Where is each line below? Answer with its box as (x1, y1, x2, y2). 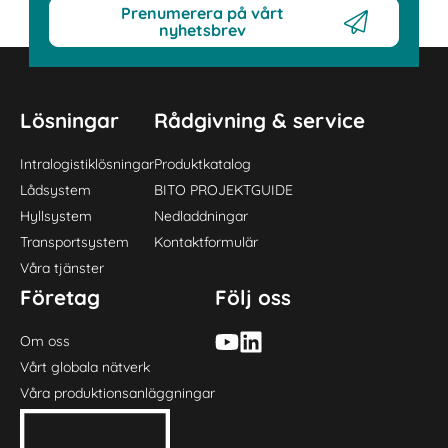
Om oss (20, 332, 71, 351)
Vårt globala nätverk (20, 358, 151, 377)
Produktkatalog (154, 155, 252, 174)
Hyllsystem (20, 207, 93, 226)
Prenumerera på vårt (120, 2, 284, 23)
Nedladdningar (154, 207, 249, 226)
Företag (20, 284, 101, 311)
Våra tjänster (20, 259, 105, 278)
